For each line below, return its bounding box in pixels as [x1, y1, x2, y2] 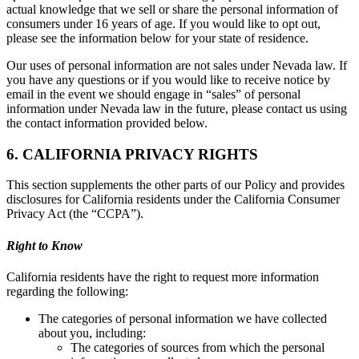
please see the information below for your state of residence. [6, 31, 309, 45]
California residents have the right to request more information [6, 269, 319, 284]
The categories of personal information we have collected [38, 311, 327, 325]
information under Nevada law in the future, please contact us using [6, 102, 347, 115]
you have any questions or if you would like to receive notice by [6, 73, 330, 87]
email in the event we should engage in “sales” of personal [6, 87, 301, 101]
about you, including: [38, 325, 146, 340]
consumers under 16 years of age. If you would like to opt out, [6, 17, 321, 30]
